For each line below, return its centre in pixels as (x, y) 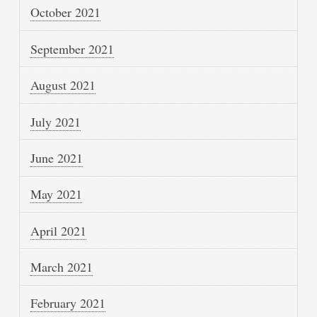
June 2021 (57, 157)
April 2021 (59, 230)
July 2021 (56, 121)
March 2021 (62, 267)
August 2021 (63, 85)
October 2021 (66, 12)
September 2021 (73, 48)
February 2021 (68, 303)
